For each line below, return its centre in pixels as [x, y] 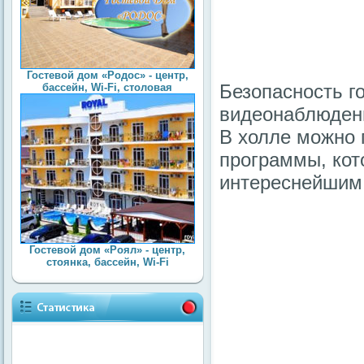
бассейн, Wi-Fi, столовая [108, 87]
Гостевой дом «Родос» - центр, [108, 75]
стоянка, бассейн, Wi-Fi [108, 262]
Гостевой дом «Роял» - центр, [108, 250]
